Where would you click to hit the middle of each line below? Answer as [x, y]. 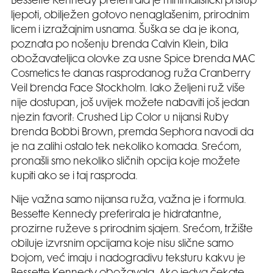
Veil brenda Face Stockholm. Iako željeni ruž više [128, 89]
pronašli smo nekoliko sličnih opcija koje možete [126, 162]
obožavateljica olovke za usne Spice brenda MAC [133, 59]
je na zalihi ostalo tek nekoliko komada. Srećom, [126, 147]
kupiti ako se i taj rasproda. [74, 176]
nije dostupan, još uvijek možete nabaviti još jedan [130, 103]
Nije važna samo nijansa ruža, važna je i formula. [129, 200]
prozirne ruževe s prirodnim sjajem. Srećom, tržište [132, 229]
